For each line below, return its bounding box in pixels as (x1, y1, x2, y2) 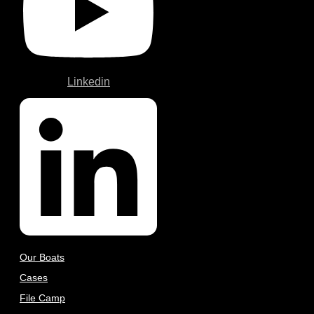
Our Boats (20, 251, 64, 263)
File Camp (20, 292, 65, 303)
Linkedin (67, 76, 110, 88)
